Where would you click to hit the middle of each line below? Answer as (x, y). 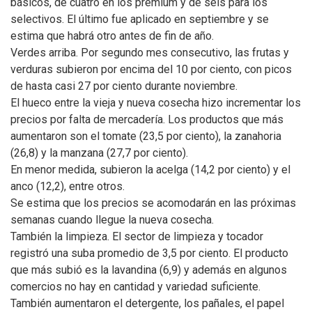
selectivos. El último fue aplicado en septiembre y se (140, 19)
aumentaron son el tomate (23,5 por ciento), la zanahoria (146, 136)
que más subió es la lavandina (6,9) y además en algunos (149, 270)
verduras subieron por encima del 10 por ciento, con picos (151, 69)
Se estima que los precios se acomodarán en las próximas (153, 203)
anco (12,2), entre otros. (68, 186)
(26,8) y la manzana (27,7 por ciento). (99, 153)
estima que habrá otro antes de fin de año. (112, 36)
